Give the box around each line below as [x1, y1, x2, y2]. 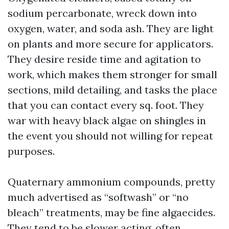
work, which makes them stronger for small [8, 68, 217, 81]
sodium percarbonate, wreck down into [8, 7, 197, 19]
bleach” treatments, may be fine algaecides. [8, 206, 215, 219]
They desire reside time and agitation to [8, 53, 201, 65]
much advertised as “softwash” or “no [8, 191, 189, 203]
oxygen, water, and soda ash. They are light [8, 22, 214, 35]
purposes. [8, 145, 55, 157]
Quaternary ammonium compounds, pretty [8, 175, 215, 188]
